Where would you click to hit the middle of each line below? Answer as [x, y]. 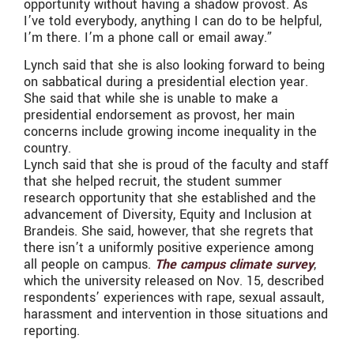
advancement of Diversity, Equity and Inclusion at [168, 215]
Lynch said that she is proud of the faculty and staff [176, 165]
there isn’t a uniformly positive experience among [169, 248]
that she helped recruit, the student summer [153, 182]
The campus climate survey [234, 265]
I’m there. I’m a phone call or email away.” [148, 37]
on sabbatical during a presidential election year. [166, 82]
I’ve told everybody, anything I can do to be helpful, [173, 21]
